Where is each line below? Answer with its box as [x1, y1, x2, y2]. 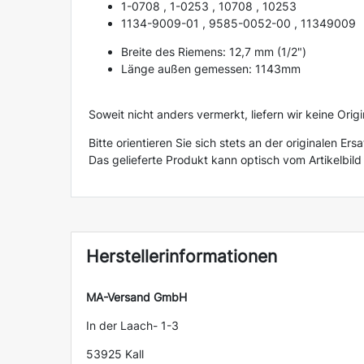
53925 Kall [85, 346, 144, 361]
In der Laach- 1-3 [85, 318, 179, 332]
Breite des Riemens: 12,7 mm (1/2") [121, 45, 306, 59]
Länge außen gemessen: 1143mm [121, 62, 301, 76]
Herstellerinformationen [85, 245, 277, 266]
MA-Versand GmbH [85, 289, 187, 304]
